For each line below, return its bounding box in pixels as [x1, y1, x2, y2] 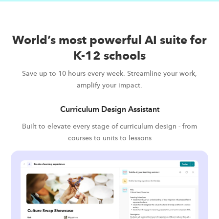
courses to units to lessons [67, 132, 152, 144]
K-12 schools [73, 46, 146, 66]
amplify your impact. [77, 80, 142, 91]
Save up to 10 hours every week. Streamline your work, [22, 68, 197, 79]
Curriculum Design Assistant [60, 103, 159, 116]
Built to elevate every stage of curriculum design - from [22, 121, 197, 132]
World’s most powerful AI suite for [12, 30, 207, 50]
